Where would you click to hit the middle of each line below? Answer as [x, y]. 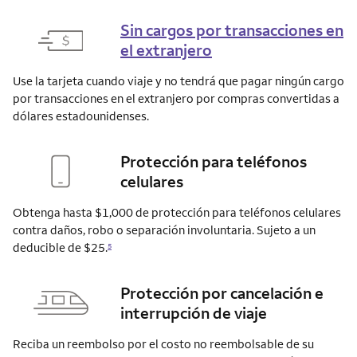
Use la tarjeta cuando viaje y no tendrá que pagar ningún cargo [178, 81]
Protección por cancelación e [222, 293]
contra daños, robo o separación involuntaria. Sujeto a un [164, 230]
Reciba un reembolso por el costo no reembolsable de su [163, 344]
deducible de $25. [60, 248]
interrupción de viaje [194, 313]
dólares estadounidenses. [81, 116]
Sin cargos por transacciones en [232, 30]
